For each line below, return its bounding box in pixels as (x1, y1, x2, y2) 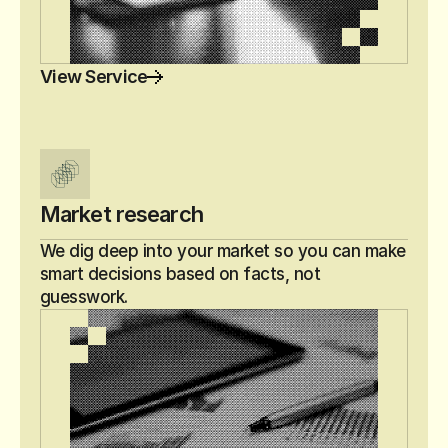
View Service (40, 66, 148, 87)
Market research (40, 201, 203, 227)
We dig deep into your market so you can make (40, 241, 406, 261)
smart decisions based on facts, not (40, 264, 321, 284)
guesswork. (40, 287, 128, 307)
